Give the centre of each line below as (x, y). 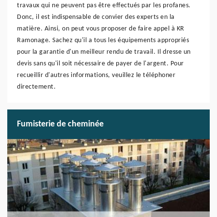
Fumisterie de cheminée (60, 124)
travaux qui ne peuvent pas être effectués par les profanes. (104, 6)
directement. (36, 87)
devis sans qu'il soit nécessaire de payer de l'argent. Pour (101, 64)
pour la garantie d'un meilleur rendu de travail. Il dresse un (104, 52)
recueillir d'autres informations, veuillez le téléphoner (96, 75)
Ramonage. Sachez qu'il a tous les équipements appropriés (103, 40)
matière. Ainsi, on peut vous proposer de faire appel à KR (101, 29)
